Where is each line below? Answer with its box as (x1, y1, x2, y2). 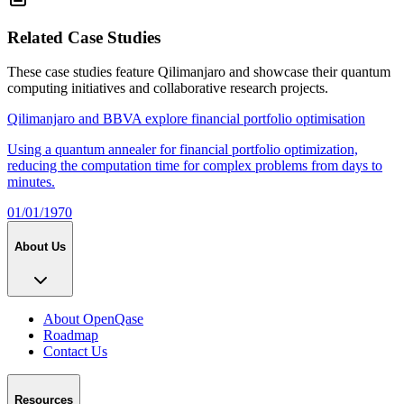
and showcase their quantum (225, 64, 390, 80)
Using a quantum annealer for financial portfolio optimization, (7, 142, 358, 158)
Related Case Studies (7, 27, 161, 47)
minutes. (7, 174, 55, 190)
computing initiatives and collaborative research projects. (7, 80, 328, 96)
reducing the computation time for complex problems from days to (7, 158, 382, 174)
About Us (14, 240, 66, 254)
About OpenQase (43, 310, 143, 326)
